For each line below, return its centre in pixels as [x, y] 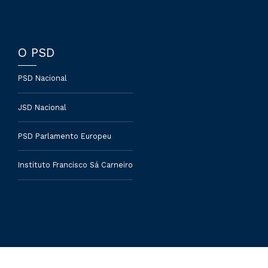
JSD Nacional [42, 107]
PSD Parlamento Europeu [65, 136]
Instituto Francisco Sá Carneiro [75, 165]
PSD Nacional [42, 78]
